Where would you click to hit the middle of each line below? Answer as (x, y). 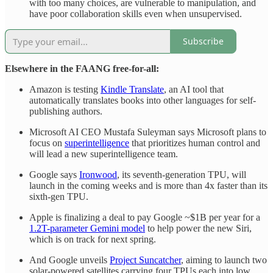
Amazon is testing (65, 89)
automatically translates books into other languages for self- (143, 100)
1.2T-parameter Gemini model (87, 228)
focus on (47, 143)
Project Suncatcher (145, 260)
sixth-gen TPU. (59, 196)
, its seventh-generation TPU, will (182, 174)
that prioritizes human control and (195, 143)
